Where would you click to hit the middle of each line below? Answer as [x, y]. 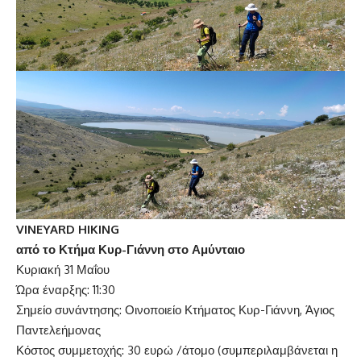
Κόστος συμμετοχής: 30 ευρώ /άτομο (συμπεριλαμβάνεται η [177, 350]
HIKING [99, 229]
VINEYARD [46, 229]
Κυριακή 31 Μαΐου [63, 269]
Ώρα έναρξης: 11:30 [66, 289]
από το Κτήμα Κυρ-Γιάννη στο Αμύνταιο [131, 249]
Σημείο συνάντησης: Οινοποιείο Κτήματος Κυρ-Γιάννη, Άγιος [175, 309]
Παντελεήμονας [58, 330]
